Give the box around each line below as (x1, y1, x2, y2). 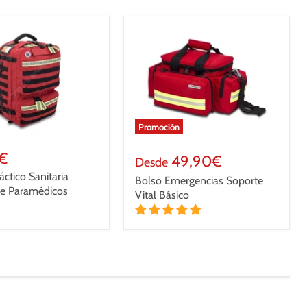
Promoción (138, 121, 180, 133)
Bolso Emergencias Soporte (135, 174, 264, 188)
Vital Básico (135, 188, 190, 202)
